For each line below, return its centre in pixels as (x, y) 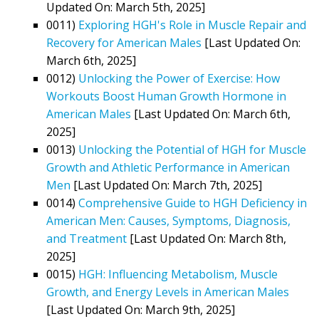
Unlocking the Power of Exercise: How (179, 78)
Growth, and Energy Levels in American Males (168, 292)
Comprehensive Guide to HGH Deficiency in (193, 203)
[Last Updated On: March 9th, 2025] (141, 309)
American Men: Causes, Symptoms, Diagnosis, (168, 220)
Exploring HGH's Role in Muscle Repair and (192, 25)
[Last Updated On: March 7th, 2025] (166, 185)
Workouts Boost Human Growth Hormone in (166, 96)
